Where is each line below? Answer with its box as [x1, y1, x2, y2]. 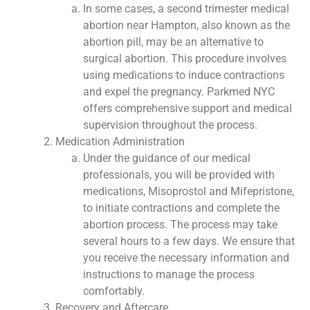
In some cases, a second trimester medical [83, 1, 290, 15]
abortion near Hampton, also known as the [83, 18, 291, 32]
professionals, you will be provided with [83, 167, 275, 181]
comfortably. [83, 284, 145, 298]
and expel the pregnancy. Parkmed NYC [83, 84, 275, 98]
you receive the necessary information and [83, 250, 290, 264]
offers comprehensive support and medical [83, 101, 293, 115]
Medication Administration [55, 134, 185, 148]
